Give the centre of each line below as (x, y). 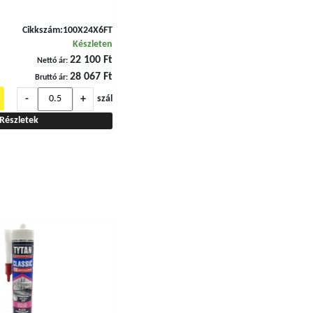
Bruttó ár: (51, 78)
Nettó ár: (52, 61)
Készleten (92, 44)
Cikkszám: (42, 30)
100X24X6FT (87, 30)
